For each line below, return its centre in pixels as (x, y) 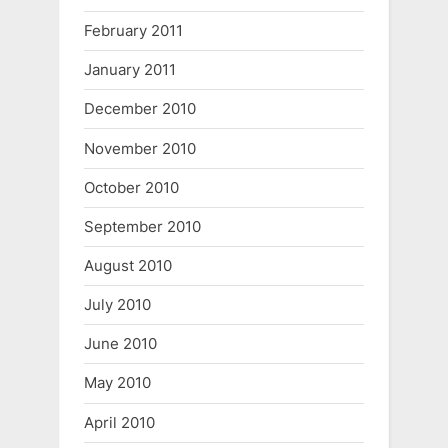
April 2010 (119, 422)
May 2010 (117, 383)
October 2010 (131, 187)
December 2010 (140, 109)
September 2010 (142, 226)
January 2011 (130, 70)
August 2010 (128, 265)
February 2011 (133, 31)
